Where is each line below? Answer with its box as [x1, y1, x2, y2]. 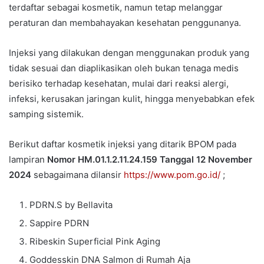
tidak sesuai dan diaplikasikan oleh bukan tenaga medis [9, 62, 239, 74]
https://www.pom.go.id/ [124, 169, 220, 181]
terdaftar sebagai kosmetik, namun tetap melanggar [9, 2, 223, 14]
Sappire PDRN [29, 217, 89, 229]
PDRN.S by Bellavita [29, 199, 113, 211]
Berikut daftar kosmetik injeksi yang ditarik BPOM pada [9, 138, 236, 150]
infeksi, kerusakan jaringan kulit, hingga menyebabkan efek [9, 93, 255, 105]
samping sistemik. [9, 108, 84, 120]
